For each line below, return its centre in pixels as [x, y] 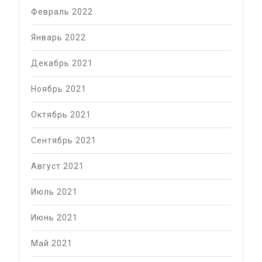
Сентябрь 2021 [64, 140]
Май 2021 [52, 243]
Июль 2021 [54, 192]
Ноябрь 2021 [59, 89]
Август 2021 [58, 166]
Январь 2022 [58, 37]
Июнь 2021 [54, 217]
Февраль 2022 [62, 11]
